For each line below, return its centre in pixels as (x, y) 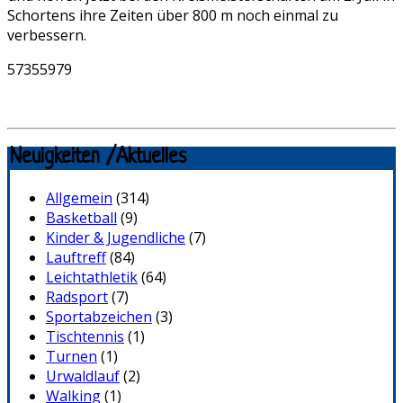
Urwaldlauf (83, 376)
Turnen (72, 357)
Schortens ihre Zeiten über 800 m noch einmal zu (173, 15)
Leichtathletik (92, 278)
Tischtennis (85, 337)
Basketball (81, 218)
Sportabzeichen (99, 317)
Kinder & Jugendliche (116, 238)
